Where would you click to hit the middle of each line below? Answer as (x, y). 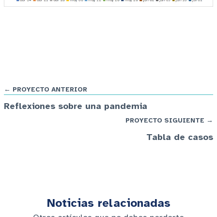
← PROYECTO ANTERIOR (46, 90)
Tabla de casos (180, 137)
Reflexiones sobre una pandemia (76, 106)
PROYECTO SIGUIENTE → (169, 121)
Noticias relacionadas (108, 203)
